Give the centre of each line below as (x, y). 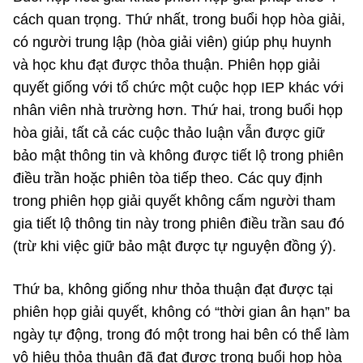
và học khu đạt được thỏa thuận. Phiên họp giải (167, 65)
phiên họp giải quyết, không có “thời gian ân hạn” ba (181, 312)
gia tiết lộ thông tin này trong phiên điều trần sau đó (179, 224)
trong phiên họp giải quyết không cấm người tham (174, 201)
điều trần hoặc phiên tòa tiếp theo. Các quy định (168, 179)
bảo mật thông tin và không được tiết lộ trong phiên (178, 156)
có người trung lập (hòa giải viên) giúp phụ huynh (172, 43)
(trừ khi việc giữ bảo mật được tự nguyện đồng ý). (175, 247)
